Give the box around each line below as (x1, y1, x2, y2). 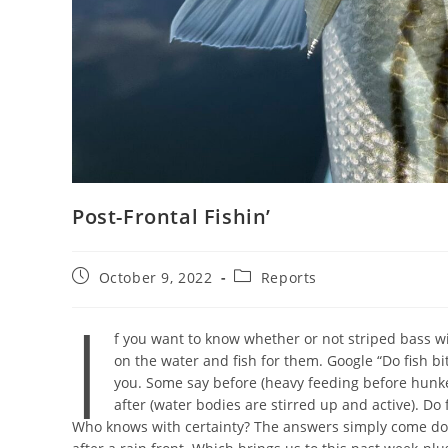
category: (233, 285, 300, 304)
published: (71, 285, 149, 304)
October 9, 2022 (98, 268, 213, 287)
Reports (260, 268, 318, 287)
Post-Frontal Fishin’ (72, 203, 271, 230)
